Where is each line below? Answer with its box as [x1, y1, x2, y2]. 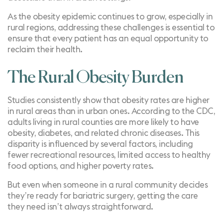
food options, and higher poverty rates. [7, 162, 154, 170]
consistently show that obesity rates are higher [34, 96, 210, 105]
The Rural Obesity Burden [7, 69, 183, 87]
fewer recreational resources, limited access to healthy [7, 151, 211, 159]
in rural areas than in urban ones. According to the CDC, [7, 107, 215, 115]
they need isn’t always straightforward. [7, 203, 153, 211]
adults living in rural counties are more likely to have [7, 118, 199, 126]
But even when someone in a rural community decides [7, 181, 208, 189]
